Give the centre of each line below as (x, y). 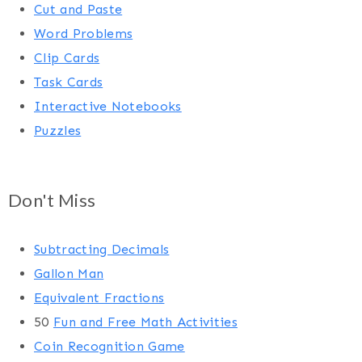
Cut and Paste (78, 10)
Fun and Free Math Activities (145, 322)
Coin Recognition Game (109, 347)
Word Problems (84, 34)
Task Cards (69, 82)
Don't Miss (52, 200)
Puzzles (58, 131)
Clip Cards (67, 58)
